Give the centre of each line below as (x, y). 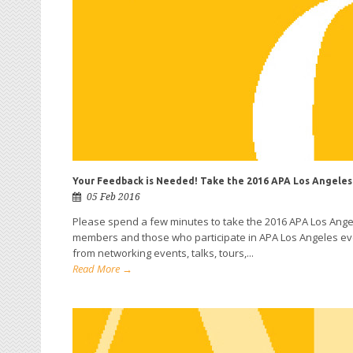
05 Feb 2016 (113, 197)
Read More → (102, 269)
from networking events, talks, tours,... (163, 253)
